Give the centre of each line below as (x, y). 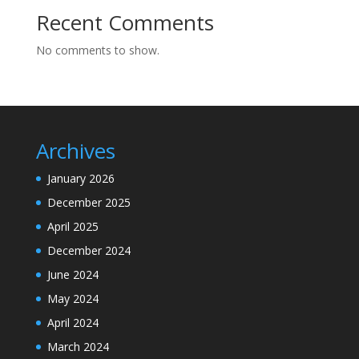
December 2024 (89, 250)
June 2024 (73, 274)
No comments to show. (97, 50)
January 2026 (81, 178)
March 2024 (78, 346)
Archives (75, 150)
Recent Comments (125, 22)
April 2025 (73, 226)
